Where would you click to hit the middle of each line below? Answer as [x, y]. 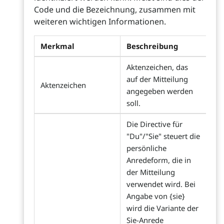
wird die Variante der [162, 208]
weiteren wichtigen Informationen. [100, 21]
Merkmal [57, 46]
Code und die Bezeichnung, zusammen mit [115, 9]
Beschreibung [152, 46]
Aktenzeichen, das [157, 67]
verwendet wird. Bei [161, 184]
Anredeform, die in [159, 160]
